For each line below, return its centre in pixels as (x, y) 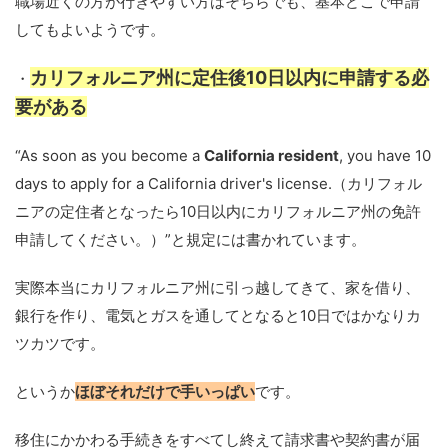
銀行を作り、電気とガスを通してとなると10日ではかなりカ (218, 316)
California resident (271, 156)
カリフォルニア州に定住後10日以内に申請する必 (229, 78)
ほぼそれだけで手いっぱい (165, 392)
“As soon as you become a (109, 156)
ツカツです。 (60, 344)
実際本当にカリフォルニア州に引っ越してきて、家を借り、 (217, 288)
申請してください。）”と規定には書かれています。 (190, 240)
